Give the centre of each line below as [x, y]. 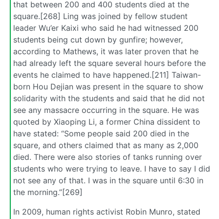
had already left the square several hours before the [109, 63]
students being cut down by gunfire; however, [98, 39]
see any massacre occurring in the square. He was [106, 110]
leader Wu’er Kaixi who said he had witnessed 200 [106, 28]
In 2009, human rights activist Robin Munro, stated [107, 211]
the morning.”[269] [48, 192]
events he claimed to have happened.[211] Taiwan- [107, 75]
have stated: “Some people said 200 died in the [101, 133]
